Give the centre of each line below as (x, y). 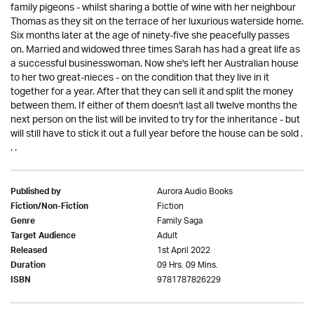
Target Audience (43, 237)
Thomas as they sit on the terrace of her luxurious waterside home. (157, 22)
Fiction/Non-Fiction (49, 207)
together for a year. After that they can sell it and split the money (152, 92)
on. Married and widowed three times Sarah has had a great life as (155, 50)
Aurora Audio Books (195, 192)
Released (29, 252)
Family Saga (180, 221)
